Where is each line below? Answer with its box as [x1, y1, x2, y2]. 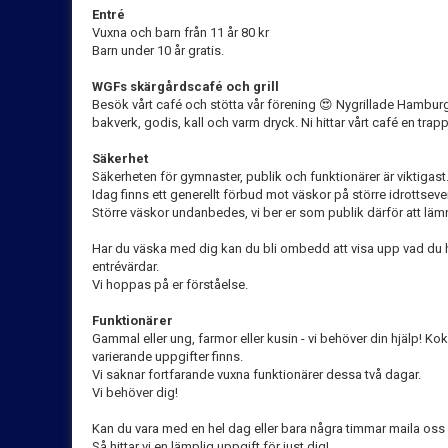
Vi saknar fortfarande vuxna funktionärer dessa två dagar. [92, 366, 421, 382]
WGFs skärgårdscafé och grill [92, 78, 279, 94]
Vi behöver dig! [92, 384, 178, 400]
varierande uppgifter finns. [92, 348, 243, 364]
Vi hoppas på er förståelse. [92, 276, 248, 292]
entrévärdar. [92, 258, 159, 274]
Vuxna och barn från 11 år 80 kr [92, 24, 269, 40]
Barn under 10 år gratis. [92, 42, 224, 58]
